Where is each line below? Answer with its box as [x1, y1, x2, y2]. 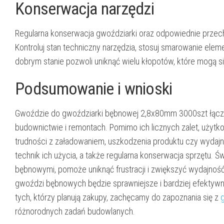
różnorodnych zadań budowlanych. [15, 205, 135, 216]
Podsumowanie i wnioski [15, 78, 172, 98]
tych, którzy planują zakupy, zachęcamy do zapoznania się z [15, 191, 220, 202]
